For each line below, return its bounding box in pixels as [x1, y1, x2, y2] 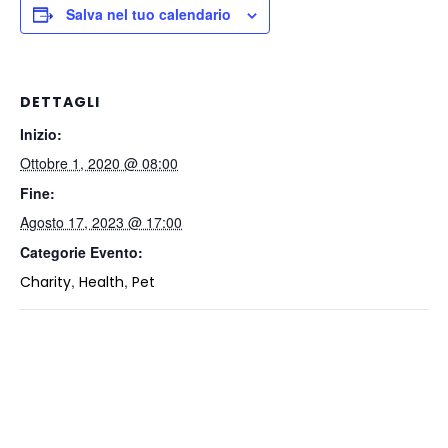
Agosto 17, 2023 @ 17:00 [20, 212, 182, 232]
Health [79, 272, 124, 292]
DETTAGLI [20, 92, 100, 112]
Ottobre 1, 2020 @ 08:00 [20, 153, 178, 173]
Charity [20, 272, 71, 292]
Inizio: [20, 124, 62, 144]
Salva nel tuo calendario [66, 4, 231, 24]
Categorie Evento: [20, 242, 143, 262]
